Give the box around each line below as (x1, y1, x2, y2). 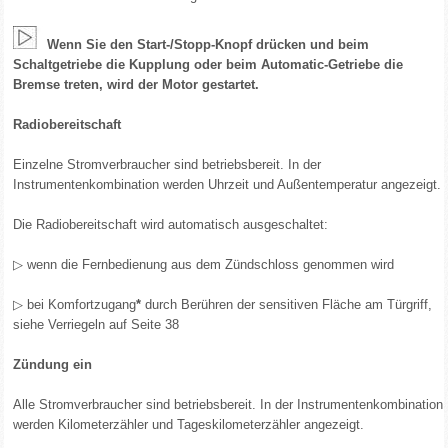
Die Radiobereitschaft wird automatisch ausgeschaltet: (13, 217, 329, 232)
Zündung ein (13, 357, 93, 372)
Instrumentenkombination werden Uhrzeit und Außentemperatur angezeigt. (13, 177, 442, 192)
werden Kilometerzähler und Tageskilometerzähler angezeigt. (13, 417, 365, 432)
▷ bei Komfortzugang (13, 297, 137, 312)
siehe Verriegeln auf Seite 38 (13, 317, 180, 332)
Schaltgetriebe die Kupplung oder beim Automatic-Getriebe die (13, 57, 404, 72)
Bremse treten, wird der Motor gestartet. (13, 77, 260, 92)
